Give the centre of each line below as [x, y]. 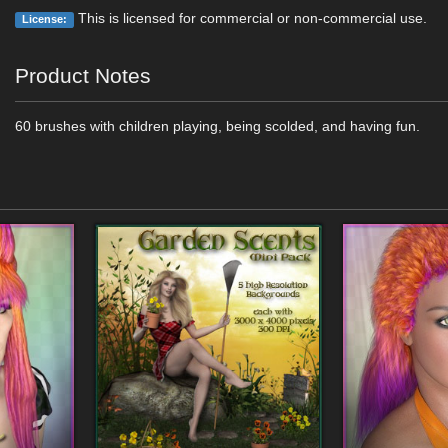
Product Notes [83, 75]
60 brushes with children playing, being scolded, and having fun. [218, 126]
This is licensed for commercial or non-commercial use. [250, 18]
